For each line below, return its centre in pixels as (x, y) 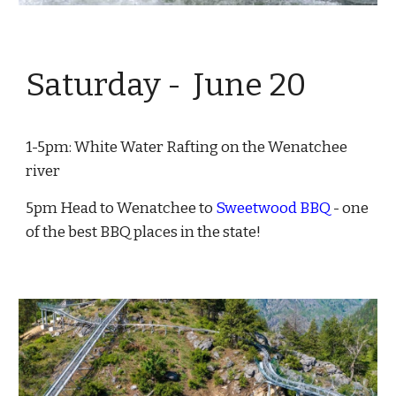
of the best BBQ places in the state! (144, 232)
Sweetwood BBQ (274, 208)
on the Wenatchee (283, 147)
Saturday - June (148, 84)
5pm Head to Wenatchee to (121, 208)
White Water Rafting (147, 147)
